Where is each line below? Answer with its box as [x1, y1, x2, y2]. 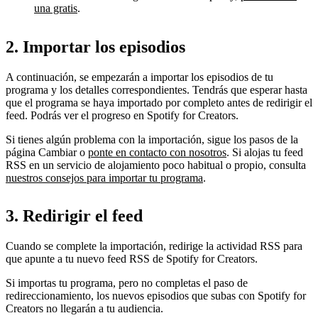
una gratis [34, 1, 77, 14]
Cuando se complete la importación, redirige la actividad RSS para [6, 240, 302, 253]
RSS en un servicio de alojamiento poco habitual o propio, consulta [6, 158, 306, 171]
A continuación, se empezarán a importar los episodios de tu [6, 70, 273, 83]
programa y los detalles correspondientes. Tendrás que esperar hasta [6, 83, 307, 96]
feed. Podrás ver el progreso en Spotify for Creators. [6, 109, 238, 121]
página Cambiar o [6, 146, 88, 158]
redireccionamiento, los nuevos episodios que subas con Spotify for [6, 290, 306, 302]
